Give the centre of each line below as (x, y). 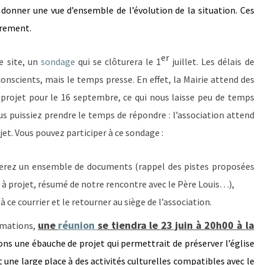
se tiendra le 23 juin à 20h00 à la (176, 225)
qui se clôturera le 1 (118, 62)
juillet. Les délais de (212, 62)
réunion (78, 225)
